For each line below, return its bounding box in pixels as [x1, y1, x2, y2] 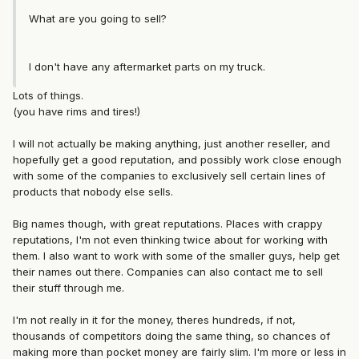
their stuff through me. [13, 281, 124, 295]
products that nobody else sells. [13, 185, 173, 199]
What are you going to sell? [29, 12, 167, 26]
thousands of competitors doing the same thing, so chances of [13, 329, 330, 343]
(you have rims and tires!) [13, 105, 140, 119]
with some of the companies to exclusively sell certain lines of [13, 169, 325, 183]
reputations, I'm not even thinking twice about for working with [13, 233, 328, 247]
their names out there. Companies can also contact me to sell [13, 265, 323, 279]
